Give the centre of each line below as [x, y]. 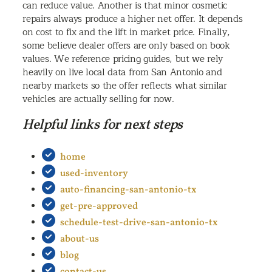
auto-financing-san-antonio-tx [129, 190]
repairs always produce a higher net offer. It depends [133, 19]
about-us [80, 239]
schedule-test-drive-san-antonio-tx [139, 223]
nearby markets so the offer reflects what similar [125, 85]
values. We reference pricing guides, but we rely [123, 59]
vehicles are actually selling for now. [98, 99]
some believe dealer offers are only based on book [126, 45]
